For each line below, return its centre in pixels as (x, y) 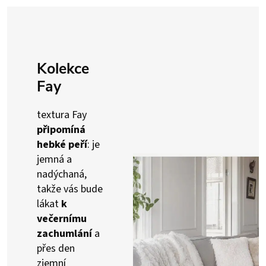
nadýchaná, (62, 174)
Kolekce (63, 69)
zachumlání (64, 234)
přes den (56, 248)
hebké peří (62, 145)
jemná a (54, 159)
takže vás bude (70, 189)
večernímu (62, 219)
